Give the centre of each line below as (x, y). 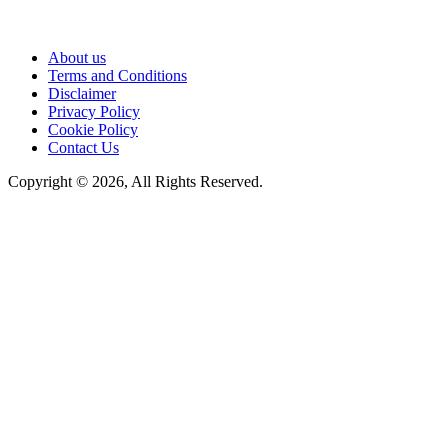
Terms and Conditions (117, 76)
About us (77, 58)
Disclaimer (82, 94)
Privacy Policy (94, 112)
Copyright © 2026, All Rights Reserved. (135, 182)
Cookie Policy (93, 130)
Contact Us (83, 148)
